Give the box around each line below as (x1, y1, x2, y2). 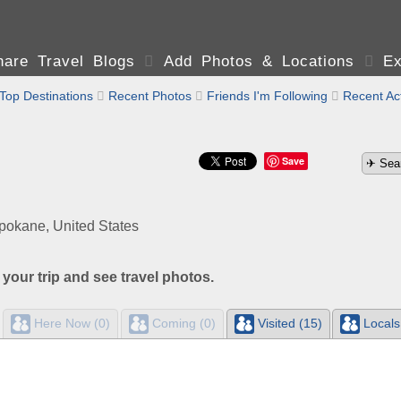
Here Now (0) (30, 315, 110, 330)
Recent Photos (108, 89, 192, 103)
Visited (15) (253, 315, 322, 330)
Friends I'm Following (207, 89, 328, 103)
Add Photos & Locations (163, 53, 355, 70)
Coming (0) (148, 315, 216, 330)
